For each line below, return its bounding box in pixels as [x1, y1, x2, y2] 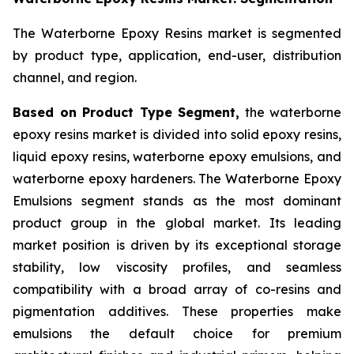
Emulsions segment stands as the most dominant [13, 193, 341, 209]
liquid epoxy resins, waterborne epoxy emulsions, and [13, 149, 341, 165]
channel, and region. [13, 70, 137, 86]
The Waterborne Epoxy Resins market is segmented [13, 25, 341, 42]
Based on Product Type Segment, [13, 104, 239, 121]
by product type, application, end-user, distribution [13, 47, 341, 64]
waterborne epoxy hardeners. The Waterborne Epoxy [13, 171, 341, 187]
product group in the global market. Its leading [13, 215, 341, 232]
